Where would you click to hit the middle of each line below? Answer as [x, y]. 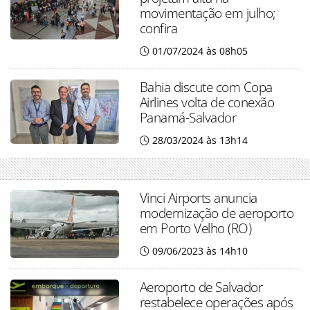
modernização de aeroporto [217, 213]
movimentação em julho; [208, 13]
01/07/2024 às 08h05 [200, 51]
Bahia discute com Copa [206, 87]
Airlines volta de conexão [207, 102]
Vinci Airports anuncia [198, 198]
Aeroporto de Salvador [201, 287]
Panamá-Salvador [188, 117]
